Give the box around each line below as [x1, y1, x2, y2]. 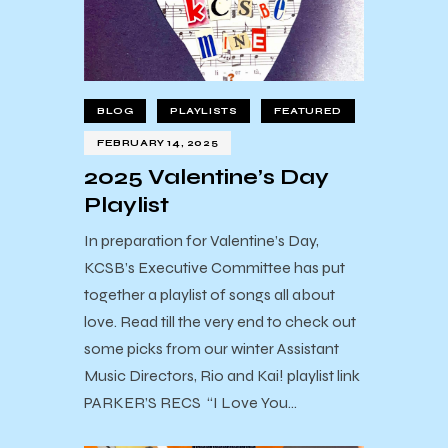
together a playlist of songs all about [84, 285, 335, 305]
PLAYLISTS [170, 104, 238, 117]
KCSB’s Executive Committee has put [84, 258, 345, 278]
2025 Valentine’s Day [84, 163, 329, 190]
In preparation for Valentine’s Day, [84, 231, 319, 251]
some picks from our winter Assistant [84, 339, 339, 359]
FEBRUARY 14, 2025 [97, 136, 219, 149]
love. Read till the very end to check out [84, 312, 356, 332]
